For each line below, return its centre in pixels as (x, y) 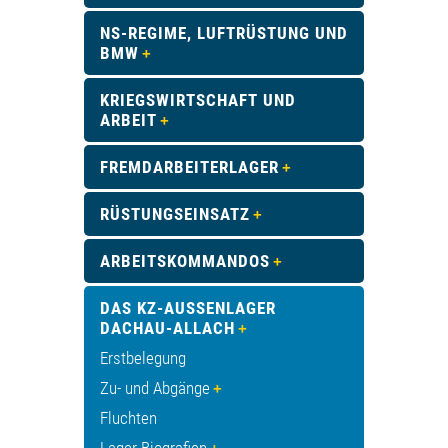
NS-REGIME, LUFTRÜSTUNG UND (224, 33)
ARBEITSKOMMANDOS (185, 261)
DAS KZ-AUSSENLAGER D (188, 308)
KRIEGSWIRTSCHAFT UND (198, 100)
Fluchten (128, 418)
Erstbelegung (143, 358)
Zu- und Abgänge (155, 388)
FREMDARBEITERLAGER (189, 167)
